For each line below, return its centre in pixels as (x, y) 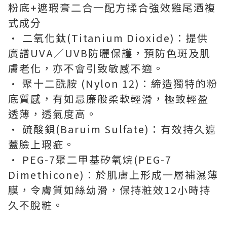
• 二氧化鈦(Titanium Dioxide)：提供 (108, 38)
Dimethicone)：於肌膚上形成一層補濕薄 (113, 175)
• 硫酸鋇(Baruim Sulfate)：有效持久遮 (112, 129)
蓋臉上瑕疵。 (42, 144)
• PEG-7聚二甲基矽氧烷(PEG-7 (90, 159)
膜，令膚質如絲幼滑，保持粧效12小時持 (109, 190)
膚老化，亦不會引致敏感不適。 (86, 68)
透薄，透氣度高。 (53, 114)
